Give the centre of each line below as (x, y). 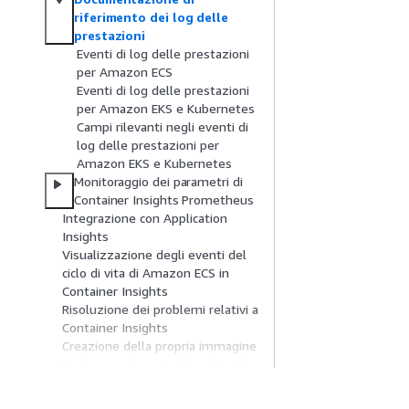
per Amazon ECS (125, 72)
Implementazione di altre (136, 383)
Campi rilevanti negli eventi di (163, 127)
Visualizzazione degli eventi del (154, 255)
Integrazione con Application (145, 218)
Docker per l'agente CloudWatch (155, 364)
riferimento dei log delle (151, 17)
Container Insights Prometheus (164, 200)
